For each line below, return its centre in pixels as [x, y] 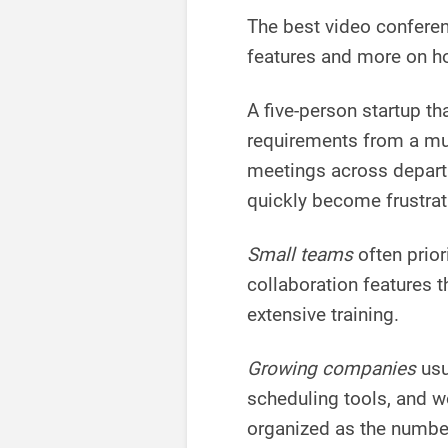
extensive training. [323, 315]
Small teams [302, 255]
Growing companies [331, 369]
